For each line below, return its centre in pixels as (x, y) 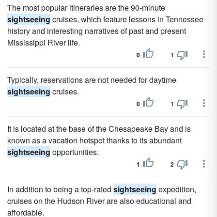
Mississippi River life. (44, 42)
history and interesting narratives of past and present (97, 31)
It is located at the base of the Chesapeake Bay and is (99, 129)
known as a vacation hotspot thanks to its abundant (94, 140)
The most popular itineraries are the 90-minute (86, 8)
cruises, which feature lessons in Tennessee (127, 19)
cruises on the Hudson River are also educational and (99, 201)
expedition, (176, 189)
